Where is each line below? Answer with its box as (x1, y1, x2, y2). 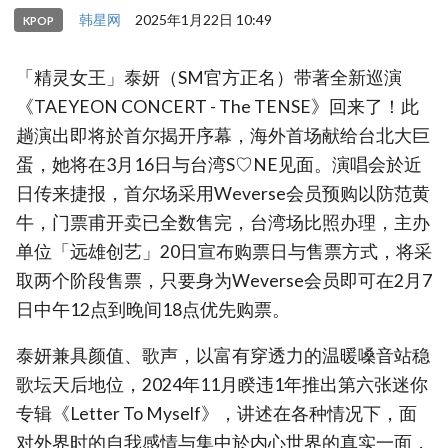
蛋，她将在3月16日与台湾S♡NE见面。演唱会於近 (16, 153, 422, 175)
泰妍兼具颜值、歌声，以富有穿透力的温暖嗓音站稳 (16, 345, 430, 367)
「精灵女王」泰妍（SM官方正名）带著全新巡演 (16, 66, 402, 88)
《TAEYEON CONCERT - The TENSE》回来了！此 (16, 95, 419, 117)
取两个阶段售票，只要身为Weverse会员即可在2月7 (16, 269, 432, 291)
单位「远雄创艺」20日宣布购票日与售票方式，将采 (16, 240, 432, 262)
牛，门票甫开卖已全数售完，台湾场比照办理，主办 (16, 211, 430, 233)
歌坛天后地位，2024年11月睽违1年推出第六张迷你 (16, 374, 428, 396)
